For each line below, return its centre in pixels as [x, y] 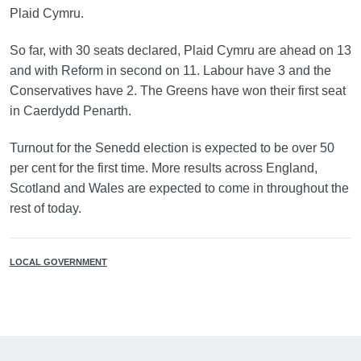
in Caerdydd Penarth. [72, 110]
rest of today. [45, 208]
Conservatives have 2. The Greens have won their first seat [177, 90]
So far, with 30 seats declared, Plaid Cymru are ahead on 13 [180, 50]
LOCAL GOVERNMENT [58, 261]
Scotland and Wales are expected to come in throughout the [179, 188]
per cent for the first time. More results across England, [163, 168]
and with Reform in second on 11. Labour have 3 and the [170, 70]
